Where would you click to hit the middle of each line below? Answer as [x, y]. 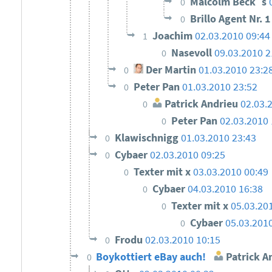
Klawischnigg [148, 138]
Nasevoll [192, 53]
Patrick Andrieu [200, 104]
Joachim [173, 36]
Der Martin [169, 70]
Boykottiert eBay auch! [152, 257]
